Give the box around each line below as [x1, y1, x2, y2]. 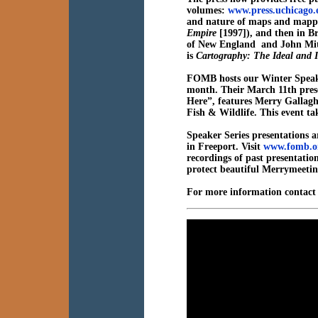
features [215, 96, 255, 107]
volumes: [187, 5, 228, 16]
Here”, [187, 96, 215, 107]
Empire [187, 28, 216, 39]
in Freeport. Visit [187, 141, 263, 153]
